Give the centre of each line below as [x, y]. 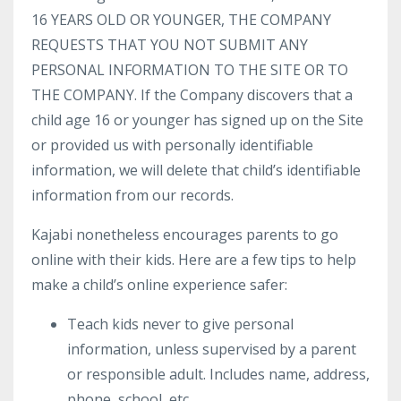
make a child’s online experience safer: [159, 285]
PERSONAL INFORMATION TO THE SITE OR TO [190, 70]
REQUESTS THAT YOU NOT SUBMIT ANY [170, 45]
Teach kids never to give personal [180, 324]
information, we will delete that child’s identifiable [196, 170]
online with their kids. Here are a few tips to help [194, 260]
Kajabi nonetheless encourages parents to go [185, 235]
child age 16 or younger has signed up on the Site [197, 120]
